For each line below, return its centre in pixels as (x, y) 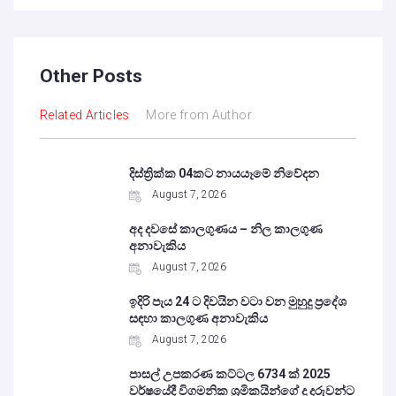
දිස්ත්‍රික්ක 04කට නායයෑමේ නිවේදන (225, 173)
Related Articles (85, 115)
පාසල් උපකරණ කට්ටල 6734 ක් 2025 (230, 374)
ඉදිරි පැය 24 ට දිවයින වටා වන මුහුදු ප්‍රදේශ (238, 301)
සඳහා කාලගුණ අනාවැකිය (199, 318)
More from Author (199, 115)
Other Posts (91, 76)
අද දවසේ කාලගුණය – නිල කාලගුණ (226, 229)
